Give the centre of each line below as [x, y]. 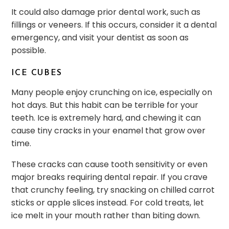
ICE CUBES [37, 73]
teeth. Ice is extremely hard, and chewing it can [106, 118]
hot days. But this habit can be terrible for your [105, 105]
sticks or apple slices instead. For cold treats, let [108, 203]
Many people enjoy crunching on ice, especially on [112, 93]
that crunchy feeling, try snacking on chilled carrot [113, 190]
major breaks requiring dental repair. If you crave [110, 177]
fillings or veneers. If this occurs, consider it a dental [114, 25]
